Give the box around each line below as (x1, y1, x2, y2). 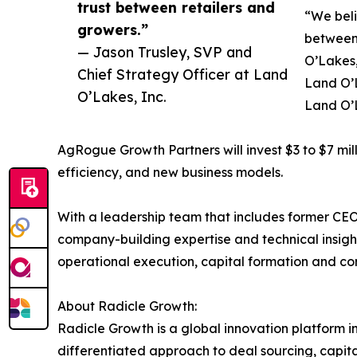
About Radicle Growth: (57, 298, 197, 314)
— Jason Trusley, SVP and (77, 43, 252, 61)
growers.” (77, 21, 148, 38)
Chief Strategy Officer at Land (77, 65, 288, 83)
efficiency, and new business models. (57, 164, 283, 180)
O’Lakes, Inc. (77, 88, 167, 105)
